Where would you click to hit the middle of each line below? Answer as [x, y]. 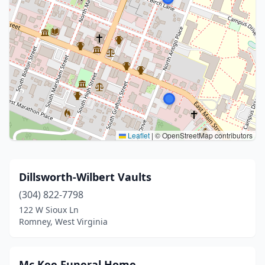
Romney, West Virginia [63, 222]
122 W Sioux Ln [49, 210]
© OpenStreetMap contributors [203, 135]
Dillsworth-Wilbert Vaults [85, 177]
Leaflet [138, 135]
